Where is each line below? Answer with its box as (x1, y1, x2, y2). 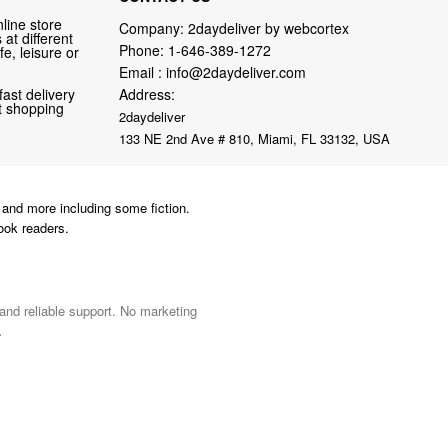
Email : (118, 61, 166, 82)
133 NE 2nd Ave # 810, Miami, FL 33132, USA (118, 128, 390, 148)
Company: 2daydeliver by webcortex (118, 17, 349, 38)
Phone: (118, 39, 168, 60)
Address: (118, 83, 175, 104)
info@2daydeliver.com (165, 61, 306, 82)
